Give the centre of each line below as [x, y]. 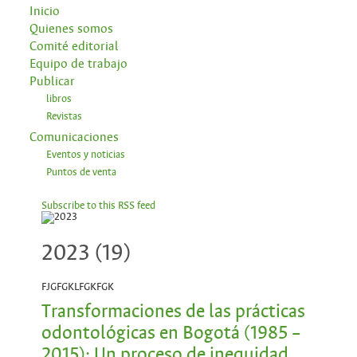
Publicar [52, 81]
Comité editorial [74, 46]
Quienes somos [71, 28]
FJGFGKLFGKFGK [77, 286]
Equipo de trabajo [78, 63]
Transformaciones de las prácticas [173, 311]
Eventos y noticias [85, 154]
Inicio [44, 11]
